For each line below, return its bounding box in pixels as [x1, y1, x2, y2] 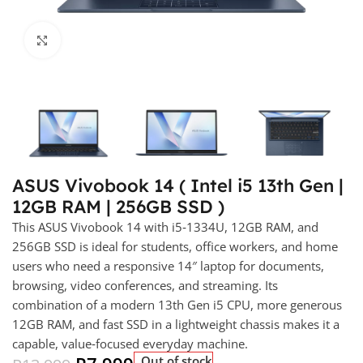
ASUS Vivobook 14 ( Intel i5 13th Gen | [12, 174, 344, 198]
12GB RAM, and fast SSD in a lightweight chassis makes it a [12, 316, 340, 333]
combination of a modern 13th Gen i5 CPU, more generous [12, 297, 342, 314]
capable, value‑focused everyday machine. [12, 335, 248, 352]
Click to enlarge [60, 32, 147, 48]
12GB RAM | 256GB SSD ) [12, 195, 224, 219]
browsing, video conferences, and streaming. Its [12, 277, 278, 294]
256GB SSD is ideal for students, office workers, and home [12, 238, 338, 255]
